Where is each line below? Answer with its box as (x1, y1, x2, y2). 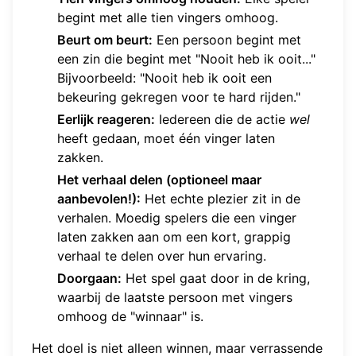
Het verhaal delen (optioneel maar (57, 172, 261, 188)
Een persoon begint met (153, 32, 301, 48)
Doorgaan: (57, 270, 122, 287)
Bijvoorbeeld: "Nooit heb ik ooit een (57, 70, 272, 87)
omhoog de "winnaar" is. (57, 308, 203, 325)
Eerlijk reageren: (57, 111, 155, 128)
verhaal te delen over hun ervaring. (57, 248, 266, 265)
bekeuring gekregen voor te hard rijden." (57, 89, 300, 106)
